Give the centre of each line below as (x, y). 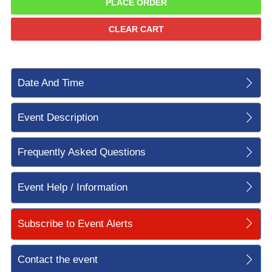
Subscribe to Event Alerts (75, 224)
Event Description (58, 117)
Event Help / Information (72, 187)
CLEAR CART (136, 29)
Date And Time (50, 83)
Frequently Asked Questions (81, 152)
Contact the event (57, 259)
